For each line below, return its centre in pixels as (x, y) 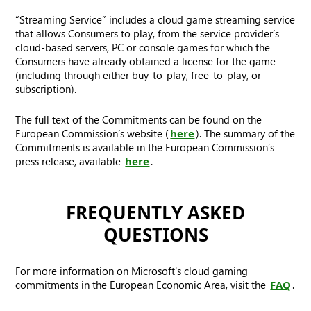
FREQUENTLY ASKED (155, 212)
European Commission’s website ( (92, 133)
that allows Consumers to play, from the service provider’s (148, 33)
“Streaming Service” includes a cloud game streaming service (155, 19)
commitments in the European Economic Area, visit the (142, 285)
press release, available (70, 161)
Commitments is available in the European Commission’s (145, 147)
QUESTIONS (155, 235)
